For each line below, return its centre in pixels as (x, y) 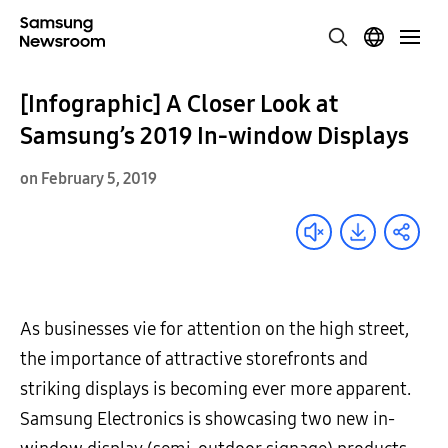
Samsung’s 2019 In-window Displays (214, 136)
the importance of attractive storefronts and (194, 359)
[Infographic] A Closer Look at (179, 104)
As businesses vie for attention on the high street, (214, 329)
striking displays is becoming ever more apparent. (215, 389)
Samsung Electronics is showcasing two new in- (207, 419)
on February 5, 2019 (88, 178)
